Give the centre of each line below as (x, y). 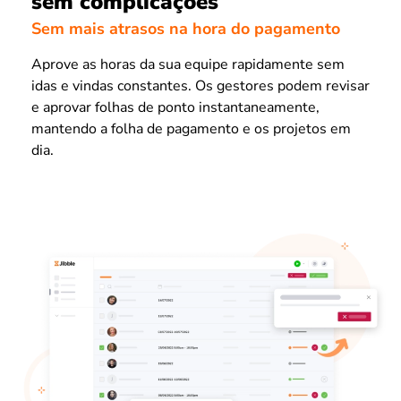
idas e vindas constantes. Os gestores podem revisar (200, 86)
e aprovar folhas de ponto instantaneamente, (175, 108)
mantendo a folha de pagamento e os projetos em (191, 129)
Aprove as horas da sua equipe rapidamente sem (188, 65)
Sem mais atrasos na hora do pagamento (186, 29)
